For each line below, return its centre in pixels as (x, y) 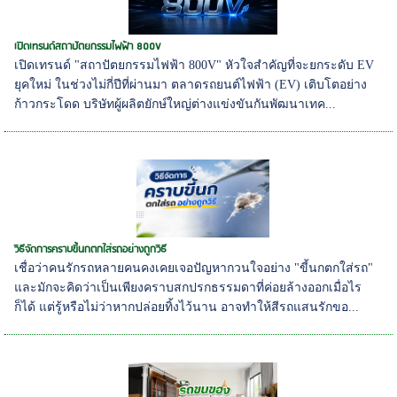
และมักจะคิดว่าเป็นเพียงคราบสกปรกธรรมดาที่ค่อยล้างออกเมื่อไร (188, 287)
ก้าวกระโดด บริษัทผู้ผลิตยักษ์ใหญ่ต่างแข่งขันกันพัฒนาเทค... (175, 104)
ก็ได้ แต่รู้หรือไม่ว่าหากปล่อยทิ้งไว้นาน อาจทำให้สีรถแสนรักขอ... (187, 307)
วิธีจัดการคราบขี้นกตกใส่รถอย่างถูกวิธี (91, 249)
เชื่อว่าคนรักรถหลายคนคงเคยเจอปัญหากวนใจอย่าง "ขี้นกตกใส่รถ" (194, 268)
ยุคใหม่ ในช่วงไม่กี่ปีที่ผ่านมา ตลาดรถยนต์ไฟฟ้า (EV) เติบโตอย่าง (191, 84)
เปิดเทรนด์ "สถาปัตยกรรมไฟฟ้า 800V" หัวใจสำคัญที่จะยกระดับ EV (195, 65)
